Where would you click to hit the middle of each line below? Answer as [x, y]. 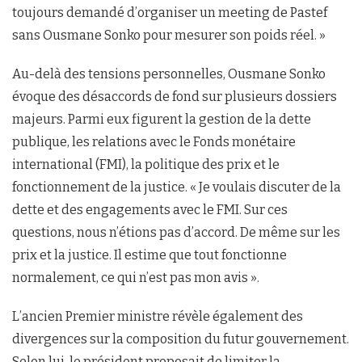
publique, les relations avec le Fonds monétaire [154, 142]
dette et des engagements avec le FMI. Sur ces [150, 210]
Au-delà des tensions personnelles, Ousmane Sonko [169, 74]
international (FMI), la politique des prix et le [146, 164]
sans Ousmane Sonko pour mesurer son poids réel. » [169, 35]
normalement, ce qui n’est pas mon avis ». [136, 278]
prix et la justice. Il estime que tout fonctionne [149, 255]
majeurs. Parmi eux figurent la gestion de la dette [162, 119]
